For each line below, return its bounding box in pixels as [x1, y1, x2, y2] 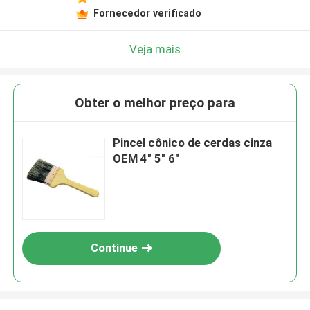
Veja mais [129, 42, 181, 56]
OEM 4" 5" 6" [113, 152, 180, 166]
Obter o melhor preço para [75, 95, 235, 111]
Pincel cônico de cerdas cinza [113, 136, 273, 150]
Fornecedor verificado [93, 7, 201, 19]
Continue [91, 241, 138, 255]
